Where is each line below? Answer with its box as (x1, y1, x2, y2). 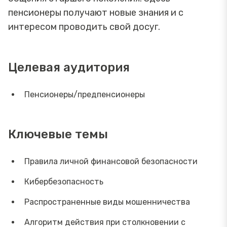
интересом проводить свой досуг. (8, 21, 162, 32)
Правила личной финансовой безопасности (24, 156, 198, 166)
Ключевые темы (8, 127, 108, 141)
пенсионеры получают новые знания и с (8, 7, 183, 18)
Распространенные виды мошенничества (24, 197, 190, 207)
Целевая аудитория (8, 60, 130, 74)
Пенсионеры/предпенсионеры (24, 89, 145, 99)
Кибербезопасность (24, 176, 103, 186)
